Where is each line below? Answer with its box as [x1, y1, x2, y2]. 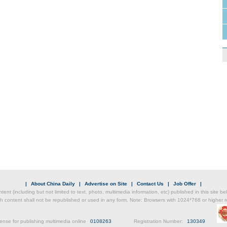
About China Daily [31, 181, 75, 186]
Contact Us [137, 181, 164, 186]
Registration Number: [113, 218, 184, 224]
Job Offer [173, 181, 196, 186]
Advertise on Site [85, 181, 127, 186]
